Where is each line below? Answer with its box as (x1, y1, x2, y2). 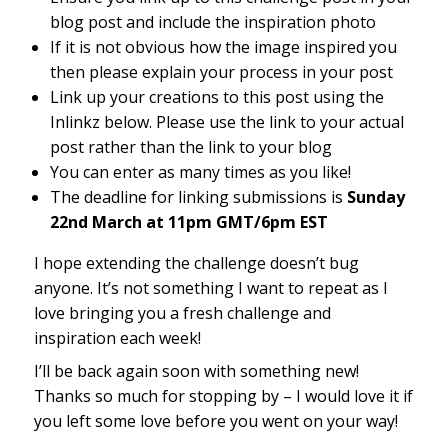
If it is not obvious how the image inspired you (49, 35, 397, 58)
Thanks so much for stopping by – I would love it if (33, 384, 413, 407)
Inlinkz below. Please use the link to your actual (49, 110, 404, 133)
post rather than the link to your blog (49, 135, 332, 158)
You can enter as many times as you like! (49, 160, 351, 183)
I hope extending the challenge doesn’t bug (33, 251, 359, 274)
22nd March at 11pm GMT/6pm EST (49, 210, 328, 233)
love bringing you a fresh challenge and (33, 301, 331, 324)
